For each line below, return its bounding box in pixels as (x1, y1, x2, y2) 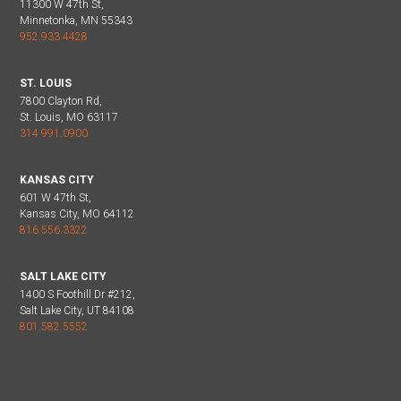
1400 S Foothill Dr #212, (20, 287, 135, 301)
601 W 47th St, (20, 191, 91, 204)
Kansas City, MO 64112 (20, 207, 134, 220)
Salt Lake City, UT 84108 (20, 303, 134, 317)
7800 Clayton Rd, (20, 94, 102, 107)
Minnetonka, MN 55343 (20, 13, 132, 27)
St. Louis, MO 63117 (20, 110, 118, 124)
